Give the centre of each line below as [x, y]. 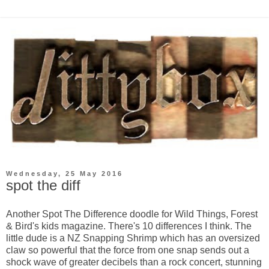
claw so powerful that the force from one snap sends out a [128, 250]
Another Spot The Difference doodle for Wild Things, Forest [132, 214]
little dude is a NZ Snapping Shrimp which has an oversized [133, 238]
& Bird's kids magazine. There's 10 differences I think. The [129, 226]
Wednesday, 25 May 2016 [65, 173]
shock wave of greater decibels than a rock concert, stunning [134, 262]
